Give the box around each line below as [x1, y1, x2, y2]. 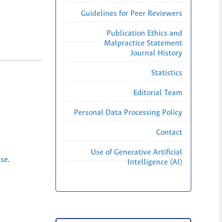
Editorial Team [133, 89, 182, 98]
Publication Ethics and [107, 29, 182, 38]
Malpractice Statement [104, 39, 182, 48]
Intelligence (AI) [127, 158, 182, 167]
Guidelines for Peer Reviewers [81, 9, 182, 18]
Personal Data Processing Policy [74, 109, 182, 117]
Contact [156, 128, 182, 137]
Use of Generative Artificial [91, 148, 182, 157]
